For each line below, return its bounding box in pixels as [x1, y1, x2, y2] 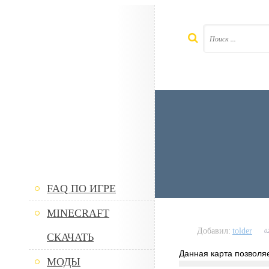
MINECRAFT [47, 207, 109, 219]
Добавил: [197, 226, 231, 235]
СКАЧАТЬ [47, 231, 94, 243]
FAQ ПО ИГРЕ [47, 183, 116, 195]
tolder [232, 226, 252, 235]
